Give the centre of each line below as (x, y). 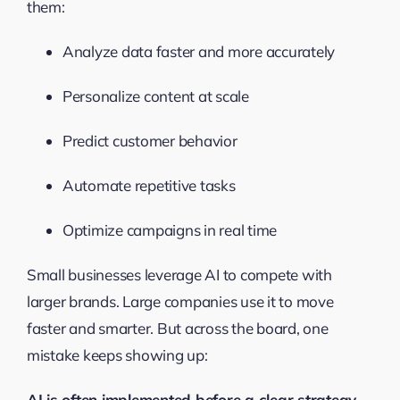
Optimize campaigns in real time (170, 229)
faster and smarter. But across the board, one (177, 328)
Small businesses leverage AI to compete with (179, 274)
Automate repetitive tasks (149, 185)
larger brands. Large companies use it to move (180, 301)
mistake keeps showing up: (117, 354)
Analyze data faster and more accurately (199, 51)
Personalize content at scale (155, 96)
